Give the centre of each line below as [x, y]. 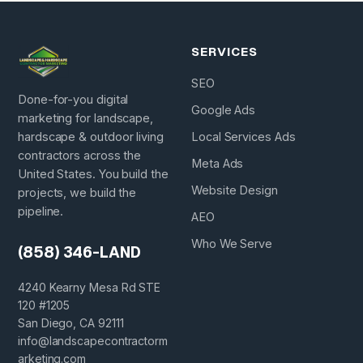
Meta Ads [218, 163]
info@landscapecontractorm [93, 341]
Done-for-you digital [73, 99]
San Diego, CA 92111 [71, 323]
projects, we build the [77, 192]
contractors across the [80, 155]
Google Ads [224, 110]
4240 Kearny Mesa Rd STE [90, 287]
